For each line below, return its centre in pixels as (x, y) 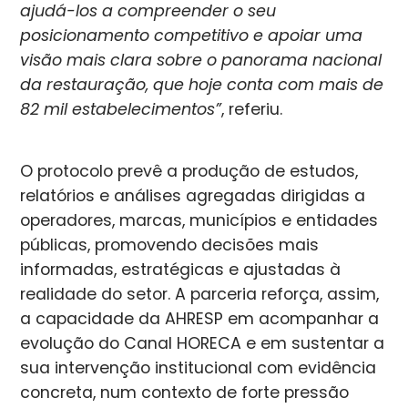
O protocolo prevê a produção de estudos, (189, 172)
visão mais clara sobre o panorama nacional (201, 60)
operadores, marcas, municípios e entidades (199, 221)
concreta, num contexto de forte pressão (185, 393)
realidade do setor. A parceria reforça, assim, (200, 295)
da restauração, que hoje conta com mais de (202, 84)
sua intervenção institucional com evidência (199, 368)
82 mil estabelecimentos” (121, 109)
